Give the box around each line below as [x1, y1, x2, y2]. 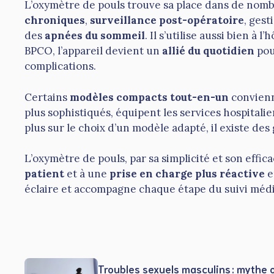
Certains [24, 90, 70, 104]
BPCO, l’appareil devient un [24, 44, 162, 58]
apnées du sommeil [45, 29, 145, 43]
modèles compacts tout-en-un [70, 90, 229, 104]
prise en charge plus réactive [109, 167, 265, 181]
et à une [64, 167, 109, 181]
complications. [24, 59, 96, 73]
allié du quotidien [162, 44, 254, 58]
